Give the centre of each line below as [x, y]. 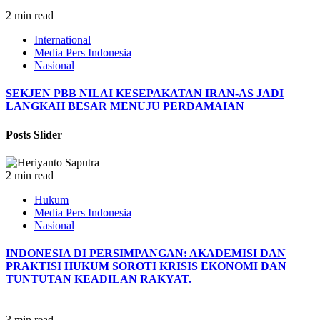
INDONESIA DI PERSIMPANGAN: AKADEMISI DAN [146, 254]
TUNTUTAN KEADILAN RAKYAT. [99, 279]
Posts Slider [34, 134]
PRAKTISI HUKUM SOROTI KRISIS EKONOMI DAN [146, 266]
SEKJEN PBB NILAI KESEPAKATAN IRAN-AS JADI [145, 94]
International [62, 40]
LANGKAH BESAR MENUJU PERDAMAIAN [125, 106]
